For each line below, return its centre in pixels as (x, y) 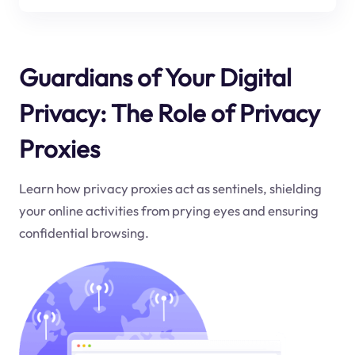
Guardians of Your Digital (155, 77)
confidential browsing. (84, 233)
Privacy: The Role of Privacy (169, 113)
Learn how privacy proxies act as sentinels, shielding (170, 189)
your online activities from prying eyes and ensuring (168, 211)
